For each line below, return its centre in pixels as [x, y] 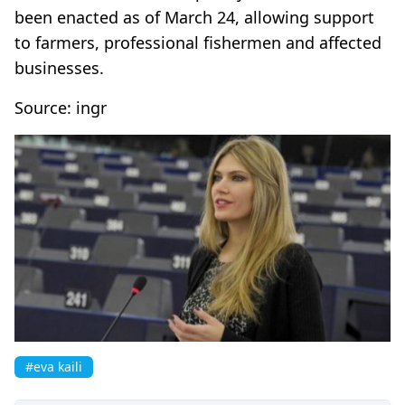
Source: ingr [61, 107]
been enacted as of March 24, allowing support [194, 17]
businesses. [59, 67]
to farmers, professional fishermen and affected [198, 42]
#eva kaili [54, 366]
